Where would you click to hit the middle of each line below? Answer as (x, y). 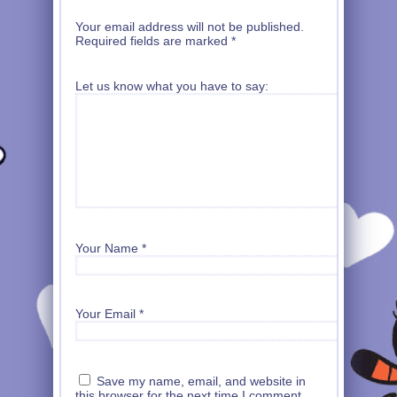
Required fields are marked (153, 41)
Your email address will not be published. (190, 27)
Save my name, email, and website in (201, 381)
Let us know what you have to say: (172, 86)
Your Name (107, 249)
